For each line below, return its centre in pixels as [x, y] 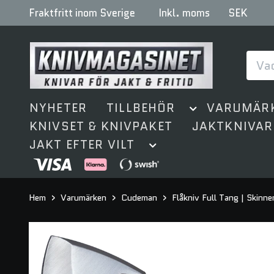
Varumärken [83, 197]
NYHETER [58, 108]
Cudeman [139, 197]
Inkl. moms [184, 13]
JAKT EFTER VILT [82, 144]
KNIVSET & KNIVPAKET [101, 126]
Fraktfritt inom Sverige [82, 13]
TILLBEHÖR [141, 108]
